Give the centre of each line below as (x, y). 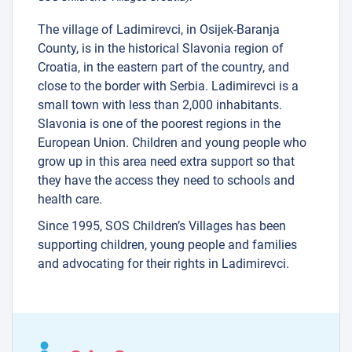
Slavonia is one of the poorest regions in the (159, 123)
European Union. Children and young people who (172, 142)
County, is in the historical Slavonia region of (161, 48)
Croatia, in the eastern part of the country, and (163, 67)
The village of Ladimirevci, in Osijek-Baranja (159, 29)
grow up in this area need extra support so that (166, 161)
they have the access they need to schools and (166, 180)
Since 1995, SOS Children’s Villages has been (162, 225)
